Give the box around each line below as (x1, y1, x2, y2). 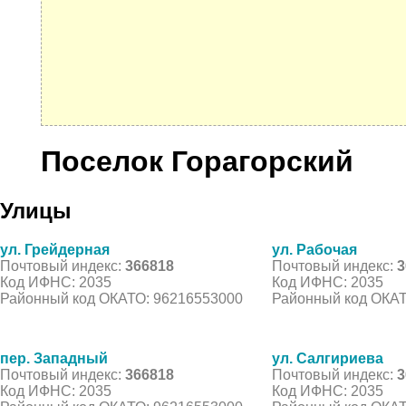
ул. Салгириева (272, 350, 383, 366)
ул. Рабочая (272, 241, 357, 257)
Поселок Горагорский (41, 145, 353, 179)
